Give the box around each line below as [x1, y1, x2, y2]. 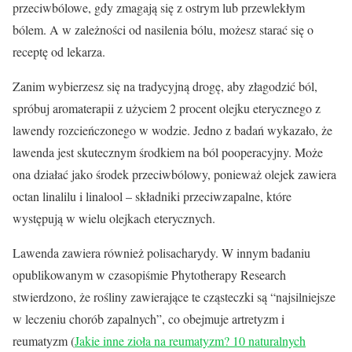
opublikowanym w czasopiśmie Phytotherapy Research [13, 266, 286, 283]
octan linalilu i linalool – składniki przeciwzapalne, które [13, 187, 291, 204]
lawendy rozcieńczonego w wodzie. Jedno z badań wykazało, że [13, 121, 332, 138]
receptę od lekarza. [13, 42, 105, 60]
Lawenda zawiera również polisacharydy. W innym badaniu [13, 244, 310, 261]
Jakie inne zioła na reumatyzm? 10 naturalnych [75, 332, 306, 349]
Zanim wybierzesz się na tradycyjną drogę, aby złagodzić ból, [13, 77, 317, 94]
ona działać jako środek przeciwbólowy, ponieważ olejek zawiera [13, 165, 336, 182]
